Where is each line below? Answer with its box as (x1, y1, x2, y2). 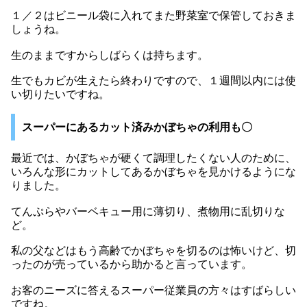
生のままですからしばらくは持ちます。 (11, 49, 208, 61)
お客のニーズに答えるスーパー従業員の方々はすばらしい (11, 284, 296, 296)
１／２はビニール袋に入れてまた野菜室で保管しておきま (11, 10, 296, 22)
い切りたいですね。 (11, 88, 110, 101)
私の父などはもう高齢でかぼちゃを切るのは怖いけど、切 (11, 245, 296, 257)
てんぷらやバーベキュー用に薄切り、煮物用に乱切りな (11, 205, 285, 217)
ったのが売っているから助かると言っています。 (11, 258, 252, 271)
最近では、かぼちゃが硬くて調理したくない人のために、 (11, 151, 296, 164)
